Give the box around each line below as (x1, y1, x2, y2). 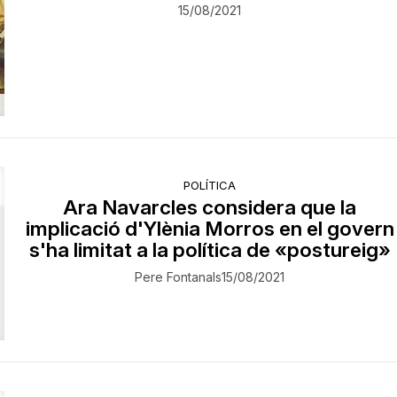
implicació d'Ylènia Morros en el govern (25, 216, 394, 241)
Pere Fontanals (135, 269, 222, 285)
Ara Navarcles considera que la (63, 195, 357, 220)
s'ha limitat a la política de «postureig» (28, 237, 391, 262)
